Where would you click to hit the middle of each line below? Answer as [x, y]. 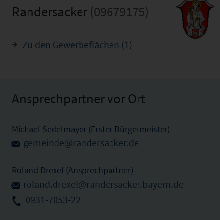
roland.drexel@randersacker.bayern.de [103, 184]
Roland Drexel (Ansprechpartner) [72, 170]
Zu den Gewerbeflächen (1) [77, 44]
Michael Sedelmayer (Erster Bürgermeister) [91, 129]
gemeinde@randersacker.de [81, 143]
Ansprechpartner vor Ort [79, 98]
